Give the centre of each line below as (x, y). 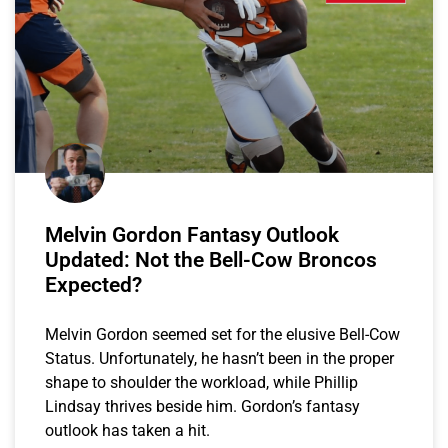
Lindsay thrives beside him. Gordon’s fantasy (202, 406)
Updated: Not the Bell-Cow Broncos (211, 259)
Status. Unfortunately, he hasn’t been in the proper (219, 358)
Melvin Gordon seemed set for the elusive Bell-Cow (222, 334)
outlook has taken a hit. (127, 430)
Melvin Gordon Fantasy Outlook (192, 234)
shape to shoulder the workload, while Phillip (201, 382)
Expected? (93, 284)
